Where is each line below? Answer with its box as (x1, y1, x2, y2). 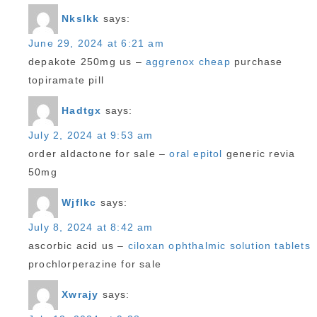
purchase (230, 56, 283, 67)
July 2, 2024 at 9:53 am (28, 129, 154, 141)
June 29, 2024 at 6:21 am (28, 38, 164, 49)
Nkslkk (62, 12, 100, 24)
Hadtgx (62, 104, 102, 116)
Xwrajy (62, 288, 99, 300)
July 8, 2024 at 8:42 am (28, 221, 154, 233)
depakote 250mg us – (28, 56, 146, 67)
